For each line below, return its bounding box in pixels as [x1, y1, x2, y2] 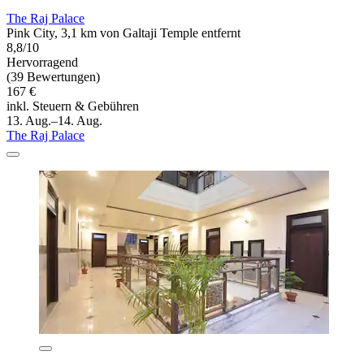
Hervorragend [6, 54, 78, 69]
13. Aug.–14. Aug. [6, 113, 102, 128]
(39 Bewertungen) [6, 69, 100, 84]
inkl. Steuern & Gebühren [6, 98, 139, 113]
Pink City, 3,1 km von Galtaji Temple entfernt [6, 25, 240, 40]
